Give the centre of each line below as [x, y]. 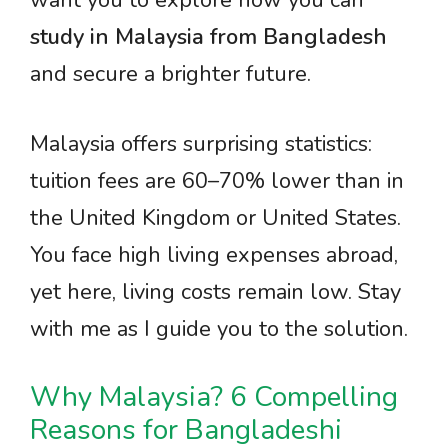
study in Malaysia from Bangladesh [208, 37]
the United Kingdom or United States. [215, 218]
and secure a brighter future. [170, 74]
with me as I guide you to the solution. [219, 329]
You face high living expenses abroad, [214, 255]
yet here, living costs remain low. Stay [215, 292]
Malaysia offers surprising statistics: [201, 144]
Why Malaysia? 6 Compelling [214, 397]
